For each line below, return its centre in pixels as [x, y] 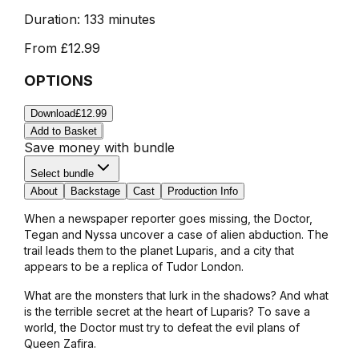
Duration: [52, 19]
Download [52, 114]
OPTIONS [58, 80]
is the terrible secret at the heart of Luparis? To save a [167, 312]
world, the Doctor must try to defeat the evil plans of [161, 328]
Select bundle [62, 174]
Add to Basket [63, 131]
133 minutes [119, 19]
